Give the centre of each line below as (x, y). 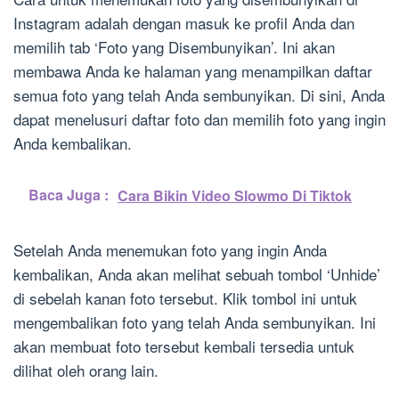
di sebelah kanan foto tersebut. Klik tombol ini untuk (185, 298)
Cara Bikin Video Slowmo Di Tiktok (235, 196)
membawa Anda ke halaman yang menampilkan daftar (193, 71)
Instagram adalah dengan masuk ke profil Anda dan (184, 23)
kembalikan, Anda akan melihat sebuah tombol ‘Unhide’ (197, 274)
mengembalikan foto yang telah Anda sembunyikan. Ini (195, 322)
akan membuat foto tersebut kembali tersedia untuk (184, 346)
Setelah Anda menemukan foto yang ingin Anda (170, 250)
